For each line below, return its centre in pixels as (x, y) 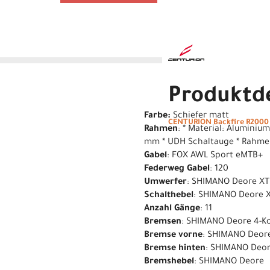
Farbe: (157, 116)
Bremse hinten (175, 249)
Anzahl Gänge (172, 209)
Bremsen (163, 222)
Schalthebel (169, 196)
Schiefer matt (200, 116)
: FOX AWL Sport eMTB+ (215, 156)
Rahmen (161, 129)
